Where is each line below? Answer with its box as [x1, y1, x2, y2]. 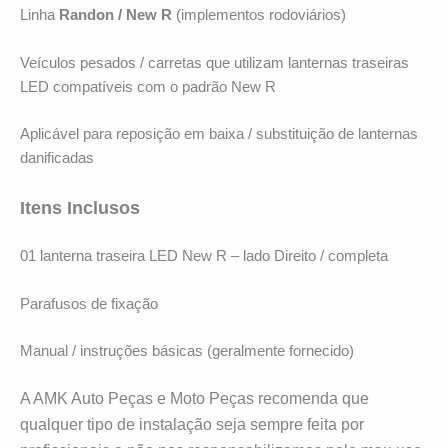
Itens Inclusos [20, 197, 140, 218]
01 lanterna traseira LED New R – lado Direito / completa [20, 248, 388, 265]
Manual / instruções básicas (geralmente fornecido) [20, 343, 354, 360]
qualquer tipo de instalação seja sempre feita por [20, 416, 364, 434]
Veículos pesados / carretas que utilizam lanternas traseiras [20, 54, 409, 71]
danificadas [20, 150, 94, 167]
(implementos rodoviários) [172, 7, 346, 24]
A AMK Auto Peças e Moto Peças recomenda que [20, 390, 369, 408]
